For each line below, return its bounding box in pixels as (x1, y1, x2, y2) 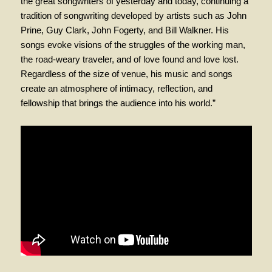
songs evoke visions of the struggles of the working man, (20, 39, 245, 50)
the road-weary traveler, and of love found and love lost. (20, 53, 239, 64)
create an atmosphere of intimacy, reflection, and (20, 83, 212, 93)
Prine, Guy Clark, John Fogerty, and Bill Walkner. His (20, 24, 229, 35)
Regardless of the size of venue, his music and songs (20, 68, 233, 79)
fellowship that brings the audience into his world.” (20, 97, 216, 108)
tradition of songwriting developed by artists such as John (20, 10, 246, 21)
